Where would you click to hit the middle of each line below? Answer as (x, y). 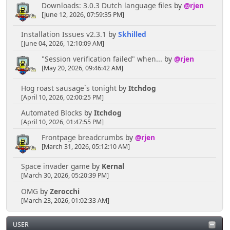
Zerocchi (64, 191)
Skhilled (132, 34)
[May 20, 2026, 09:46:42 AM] (82, 68)
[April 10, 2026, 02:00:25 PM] (62, 97)
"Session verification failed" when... (102, 59)
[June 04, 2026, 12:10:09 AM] (62, 44)
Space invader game (55, 166)
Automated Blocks (51, 113)
